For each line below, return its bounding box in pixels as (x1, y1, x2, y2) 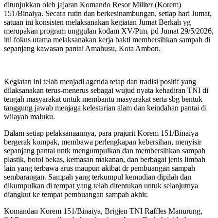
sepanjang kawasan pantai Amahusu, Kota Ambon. (4, 44, 161, 53)
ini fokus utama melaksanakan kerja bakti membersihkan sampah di (4, 36, 210, 44)
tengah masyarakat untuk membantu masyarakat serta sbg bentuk (4, 95, 202, 104)
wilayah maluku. (4, 112, 55, 121)
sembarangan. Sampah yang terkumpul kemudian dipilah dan (4, 173, 191, 182)
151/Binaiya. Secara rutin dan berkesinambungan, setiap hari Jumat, (4, 9, 212, 18)
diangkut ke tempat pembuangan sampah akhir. (4, 190, 148, 199)
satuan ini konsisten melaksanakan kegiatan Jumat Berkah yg (4, 18, 191, 27)
